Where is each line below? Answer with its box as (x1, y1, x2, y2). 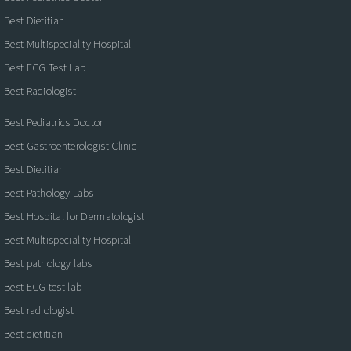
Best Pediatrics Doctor (4, 114, 103, 129)
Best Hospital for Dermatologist (4, 208, 145, 223)
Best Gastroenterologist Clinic (4, 138, 136, 153)
